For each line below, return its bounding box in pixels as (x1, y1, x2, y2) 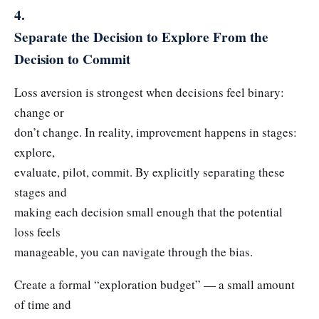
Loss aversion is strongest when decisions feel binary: (14, 84, 284, 101)
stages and (14, 184, 67, 201)
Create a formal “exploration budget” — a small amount (14, 276, 295, 293)
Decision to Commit (14, 48, 130, 69)
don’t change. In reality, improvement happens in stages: (14, 124, 297, 141)
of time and (14, 296, 71, 313)
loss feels (14, 224, 61, 241)
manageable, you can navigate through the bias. (14, 244, 253, 261)
